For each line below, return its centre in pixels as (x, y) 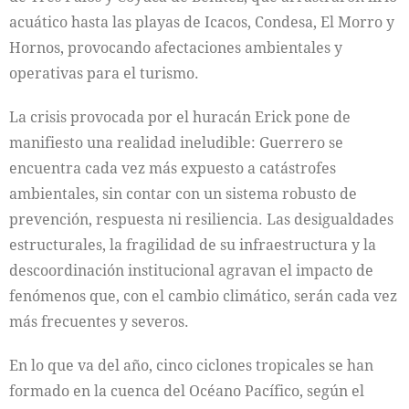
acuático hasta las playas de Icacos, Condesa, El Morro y (202, 22)
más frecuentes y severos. (99, 321)
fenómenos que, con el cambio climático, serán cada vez (203, 296)
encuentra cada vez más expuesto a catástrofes (173, 168)
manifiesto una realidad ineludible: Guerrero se (176, 142)
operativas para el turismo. (104, 73)
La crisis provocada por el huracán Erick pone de (180, 117)
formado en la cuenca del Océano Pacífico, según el (187, 391)
